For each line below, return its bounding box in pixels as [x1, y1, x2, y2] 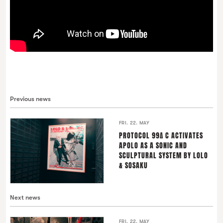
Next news [10, 194, 40, 201]
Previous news [10, 95, 51, 103]
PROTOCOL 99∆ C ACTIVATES [119, 130, 203, 141]
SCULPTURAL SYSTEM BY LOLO [119, 150, 208, 161]
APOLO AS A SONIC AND [119, 140, 187, 151]
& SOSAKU [119, 160, 148, 171]
